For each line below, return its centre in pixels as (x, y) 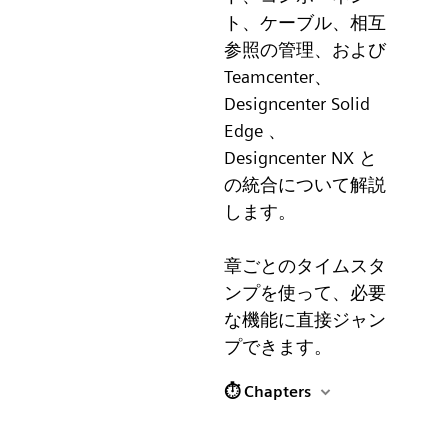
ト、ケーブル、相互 (305, 23)
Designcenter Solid (297, 104)
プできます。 (278, 347)
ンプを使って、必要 (305, 293)
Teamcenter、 (278, 77)
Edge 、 (255, 131)
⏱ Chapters (267, 392)
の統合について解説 (305, 185)
